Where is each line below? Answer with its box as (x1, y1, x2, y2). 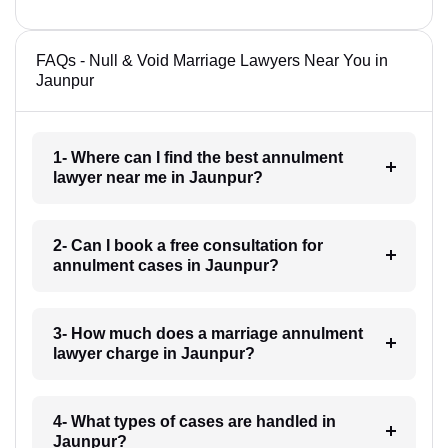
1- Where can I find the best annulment (52, 148, 343, 166)
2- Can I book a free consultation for (52, 236, 323, 254)
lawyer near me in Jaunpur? (52, 168, 263, 186)
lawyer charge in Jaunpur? (52, 344, 255, 362)
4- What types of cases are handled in (52, 412, 336, 430)
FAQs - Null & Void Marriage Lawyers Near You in (36, 51, 388, 69)
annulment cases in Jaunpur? (52, 256, 279, 274)
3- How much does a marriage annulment (52, 324, 363, 342)
